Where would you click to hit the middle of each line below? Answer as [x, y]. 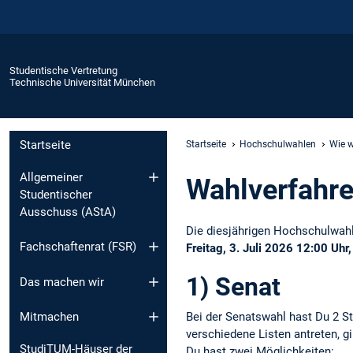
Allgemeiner [51, 177]
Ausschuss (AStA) [68, 212]
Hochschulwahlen [278, 144]
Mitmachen [49, 317]
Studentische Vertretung [63, 70]
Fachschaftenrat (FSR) [78, 247]
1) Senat [233, 287]
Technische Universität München [82, 82]
